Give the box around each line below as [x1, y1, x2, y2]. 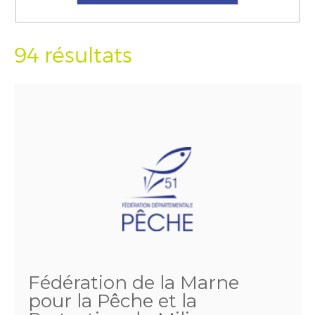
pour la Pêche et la [28, 290, 197, 312]
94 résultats [14, 42, 132, 67]
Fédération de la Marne [28, 271, 239, 294]
